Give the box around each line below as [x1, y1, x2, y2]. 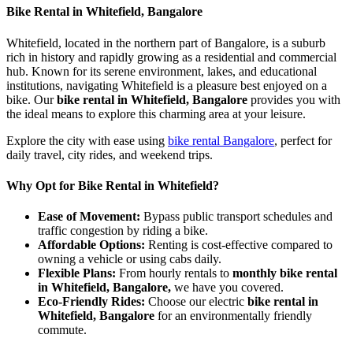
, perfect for [274, 133, 332, 147]
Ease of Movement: [38, 210, 143, 224]
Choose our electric [148, 295, 247, 309]
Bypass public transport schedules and [143, 210, 333, 224]
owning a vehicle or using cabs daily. [38, 252, 221, 266]
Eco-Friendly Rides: [38, 295, 148, 309]
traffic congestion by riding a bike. [38, 224, 208, 238]
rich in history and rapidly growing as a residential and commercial [6, 50, 336, 64]
